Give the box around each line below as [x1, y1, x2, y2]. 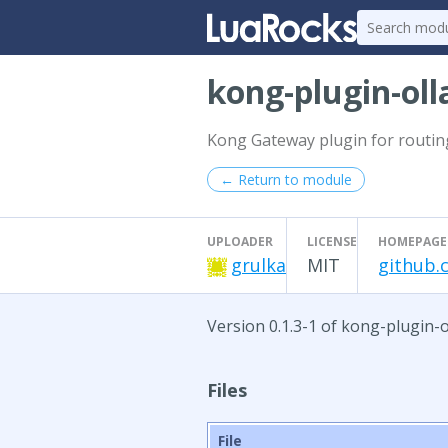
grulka [231, 253, 286, 277]
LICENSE [307, 233, 357, 250]
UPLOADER [207, 233, 273, 250]
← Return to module [220, 170, 352, 189]
